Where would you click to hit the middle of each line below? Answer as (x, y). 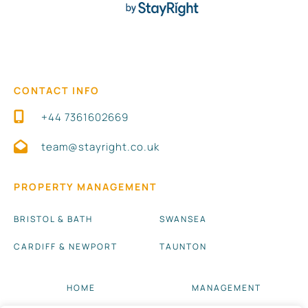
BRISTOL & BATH (53, 219)
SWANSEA (183, 219)
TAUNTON (183, 246)
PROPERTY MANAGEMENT (85, 186)
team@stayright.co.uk (100, 146)
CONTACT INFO (57, 90)
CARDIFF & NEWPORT (66, 246)
